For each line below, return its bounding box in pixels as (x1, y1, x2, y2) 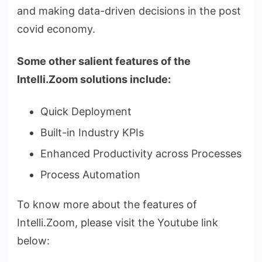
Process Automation (40, 168, 140, 181)
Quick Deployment (40, 105, 132, 118)
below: (17, 234, 50, 247)
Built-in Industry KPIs (40, 126, 144, 139)
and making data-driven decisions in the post (17, 4, 241, 17)
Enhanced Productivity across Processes (40, 147, 242, 160)
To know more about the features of (17, 198, 197, 211)
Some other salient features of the (17, 54, 191, 67)
